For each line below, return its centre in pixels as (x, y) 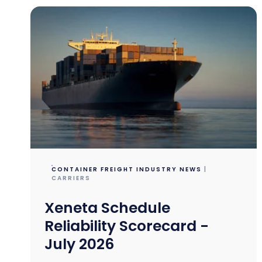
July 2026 (80, 244)
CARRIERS (71, 178)
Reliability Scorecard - (127, 226)
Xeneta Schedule (108, 208)
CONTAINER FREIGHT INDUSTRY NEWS (127, 170)
